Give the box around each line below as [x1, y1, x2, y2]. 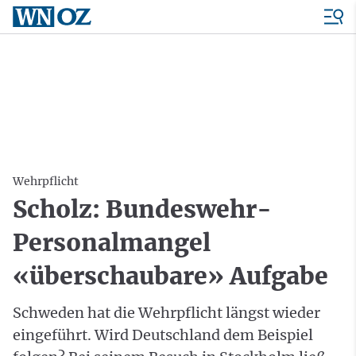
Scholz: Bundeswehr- [13, 194, 272, 224]
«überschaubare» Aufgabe [13, 261, 328, 291]
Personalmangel [13, 227, 211, 257]
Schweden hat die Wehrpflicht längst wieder [13, 304, 320, 322]
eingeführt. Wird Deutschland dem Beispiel [13, 326, 313, 344]
